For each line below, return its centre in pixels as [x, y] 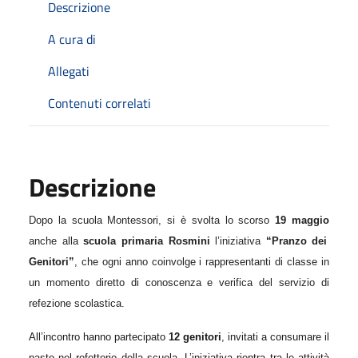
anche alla [56, 241]
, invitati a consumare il [275, 336]
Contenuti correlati [99, 103]
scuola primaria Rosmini [147, 241]
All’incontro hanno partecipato [99, 336]
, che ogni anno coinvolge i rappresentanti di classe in [202, 261]
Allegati [69, 71]
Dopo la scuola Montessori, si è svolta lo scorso [152, 220]
